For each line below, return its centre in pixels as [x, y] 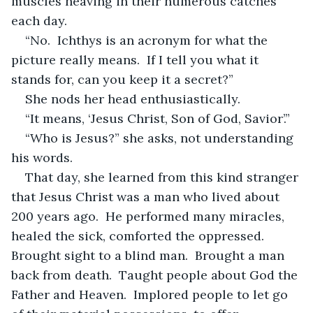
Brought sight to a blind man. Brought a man [150, 255]
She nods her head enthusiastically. [133, 99]
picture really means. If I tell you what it [137, 59]
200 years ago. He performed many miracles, [150, 216]
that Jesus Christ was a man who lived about [147, 196]
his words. [42, 157]
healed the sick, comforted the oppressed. [141, 235]
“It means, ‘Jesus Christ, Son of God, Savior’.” [158, 118]
